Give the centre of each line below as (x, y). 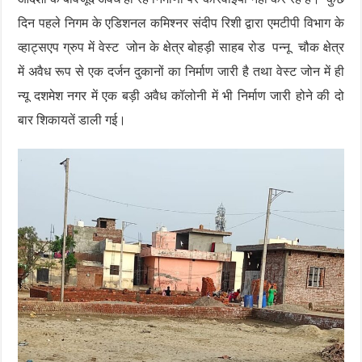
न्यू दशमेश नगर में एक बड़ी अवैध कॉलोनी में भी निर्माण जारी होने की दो (181, 96)
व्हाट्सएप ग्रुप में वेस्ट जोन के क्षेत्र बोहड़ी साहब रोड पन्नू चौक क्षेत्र (181, 47)
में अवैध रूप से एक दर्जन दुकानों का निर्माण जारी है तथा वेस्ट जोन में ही (181, 72)
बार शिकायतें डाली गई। (72, 120)
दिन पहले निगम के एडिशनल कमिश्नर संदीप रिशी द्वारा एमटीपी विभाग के (181, 23)
